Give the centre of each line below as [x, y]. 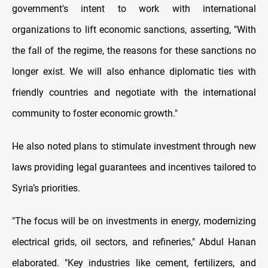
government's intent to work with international [134, 9]
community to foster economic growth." [95, 114]
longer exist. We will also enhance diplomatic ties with [134, 72]
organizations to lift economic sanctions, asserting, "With [134, 30]
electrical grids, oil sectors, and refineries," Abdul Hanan [134, 242]
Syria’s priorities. [46, 188]
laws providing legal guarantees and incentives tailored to [134, 167]
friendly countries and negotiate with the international [134, 93]
